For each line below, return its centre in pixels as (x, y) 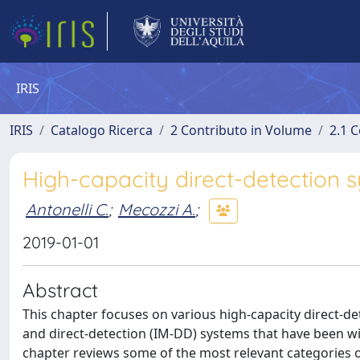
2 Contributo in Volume (241, 130)
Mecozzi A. (157, 209)
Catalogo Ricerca (102, 130)
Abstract (60, 290)
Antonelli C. (67, 209)
